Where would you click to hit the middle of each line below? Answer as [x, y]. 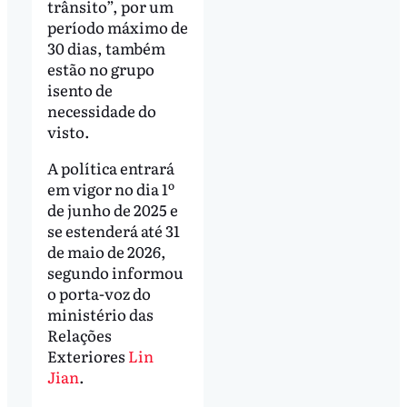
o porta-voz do [99, 293]
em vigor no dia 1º [110, 189]
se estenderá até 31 [113, 231]
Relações [79, 335]
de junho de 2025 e [112, 210]
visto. [68, 132]
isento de [79, 90]
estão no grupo [100, 69]
